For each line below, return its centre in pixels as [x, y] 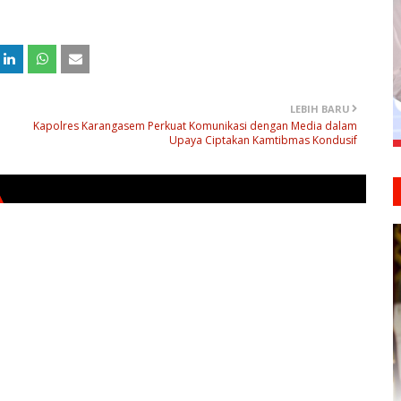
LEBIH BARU [320, 108]
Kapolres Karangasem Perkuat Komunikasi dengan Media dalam [195, 125]
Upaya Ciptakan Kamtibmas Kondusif [263, 140]
